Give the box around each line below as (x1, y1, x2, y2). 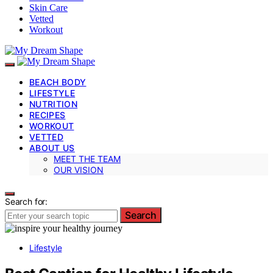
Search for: (5, 196, 48, 207)
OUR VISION (54, 164, 104, 175)
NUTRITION (29, 98, 78, 109)
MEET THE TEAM (54, 153, 121, 164)
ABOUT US (29, 142, 75, 153)
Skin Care (29, 2, 68, 13)
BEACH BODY (29, 76, 87, 87)
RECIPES (29, 109, 66, 120)
